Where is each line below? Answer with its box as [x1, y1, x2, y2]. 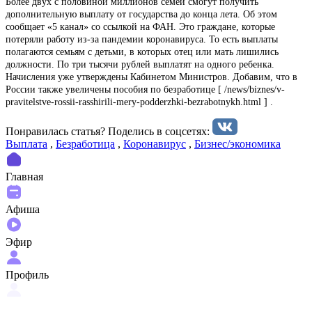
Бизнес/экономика [194, 137, 281, 150]
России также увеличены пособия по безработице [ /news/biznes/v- [6, 84, 285, 95]
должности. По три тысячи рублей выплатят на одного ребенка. [6, 58, 274, 70]
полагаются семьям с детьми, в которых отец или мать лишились [6, 46, 279, 57]
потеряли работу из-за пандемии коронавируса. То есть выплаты [6, 33, 278, 45]
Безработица [56, 137, 115, 150]
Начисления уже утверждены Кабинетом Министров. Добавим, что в [6, 71, 297, 82]
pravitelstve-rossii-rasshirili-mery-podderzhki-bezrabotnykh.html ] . [6, 96, 273, 107]
